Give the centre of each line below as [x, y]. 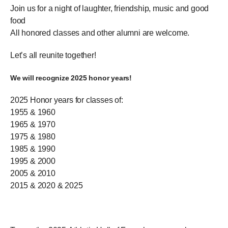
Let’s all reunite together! [53, 55]
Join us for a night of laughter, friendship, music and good [110, 9]
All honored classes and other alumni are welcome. [102, 33]
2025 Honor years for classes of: [67, 100]
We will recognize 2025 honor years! [71, 78]
